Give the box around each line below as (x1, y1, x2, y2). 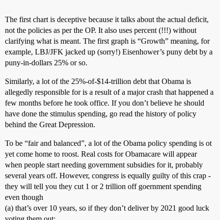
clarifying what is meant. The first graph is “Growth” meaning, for (5, 37, 210, 45)
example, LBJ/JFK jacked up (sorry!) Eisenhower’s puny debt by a (5, 48, 213, 56)
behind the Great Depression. (5, 120, 95, 129)
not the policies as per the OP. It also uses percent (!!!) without (5, 26, 196, 34)
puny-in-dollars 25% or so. (5, 58, 87, 67)
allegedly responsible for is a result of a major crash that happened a (5, 88, 214, 96)
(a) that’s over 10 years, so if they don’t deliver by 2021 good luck (5, 204, 209, 212)
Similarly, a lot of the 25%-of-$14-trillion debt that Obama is (5, 77, 191, 85)
